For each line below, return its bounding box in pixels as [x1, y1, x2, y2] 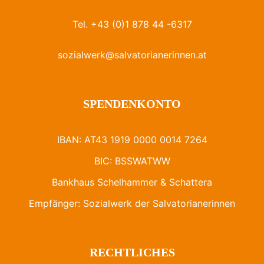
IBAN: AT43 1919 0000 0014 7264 [57, 134, 207, 146]
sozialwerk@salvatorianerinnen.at [57, 49, 207, 61]
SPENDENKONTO [83, 97, 181, 111]
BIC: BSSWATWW [94, 155, 170, 167]
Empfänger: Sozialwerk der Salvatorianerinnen [29, 197, 235, 210]
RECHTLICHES [89, 246, 175, 259]
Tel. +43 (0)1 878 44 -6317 [72, 18, 192, 31]
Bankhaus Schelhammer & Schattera [52, 176, 212, 189]
